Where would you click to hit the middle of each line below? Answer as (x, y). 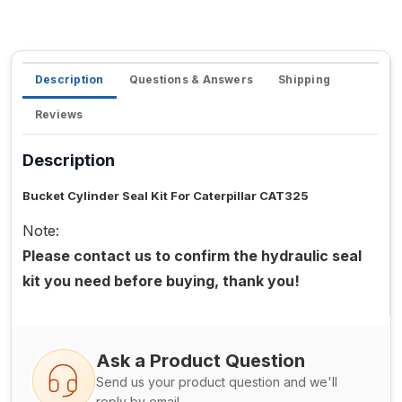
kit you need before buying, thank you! (161, 281)
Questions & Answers (191, 80)
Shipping (305, 80)
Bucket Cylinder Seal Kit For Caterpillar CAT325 (166, 196)
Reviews (59, 115)
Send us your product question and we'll (217, 382)
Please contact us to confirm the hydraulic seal (192, 256)
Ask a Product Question (201, 361)
